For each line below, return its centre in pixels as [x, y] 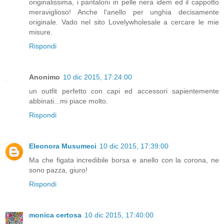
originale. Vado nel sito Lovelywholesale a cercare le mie [124, 22]
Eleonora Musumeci [63, 146]
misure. [41, 32]
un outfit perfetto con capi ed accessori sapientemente [124, 91]
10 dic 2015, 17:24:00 [97, 77]
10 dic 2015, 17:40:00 [119, 215]
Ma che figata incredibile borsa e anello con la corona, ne [124, 160]
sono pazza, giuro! [58, 170]
